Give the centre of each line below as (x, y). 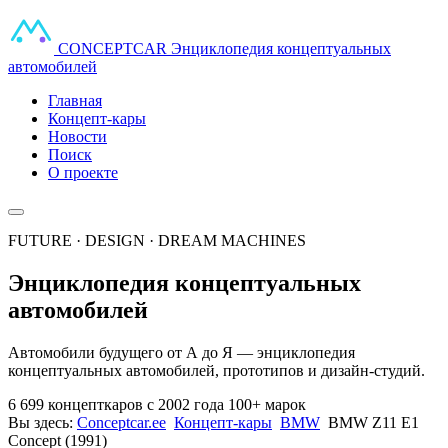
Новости (77, 136)
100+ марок (267, 404)
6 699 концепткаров (75, 404)
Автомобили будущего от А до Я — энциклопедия (181, 352)
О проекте (83, 172)
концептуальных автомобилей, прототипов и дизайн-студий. (216, 370)
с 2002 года (185, 404)
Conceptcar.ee (121, 422)
